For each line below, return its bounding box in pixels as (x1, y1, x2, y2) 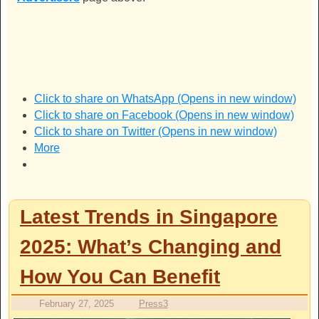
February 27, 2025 (38, 298, 114, 310)
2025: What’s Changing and (20, 236, 281, 258)
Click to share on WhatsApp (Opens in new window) (33, 93, 296, 105)
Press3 (138, 298, 168, 310)
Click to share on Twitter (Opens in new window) (33, 125, 277, 138)
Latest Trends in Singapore (20, 206, 278, 229)
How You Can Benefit (20, 266, 220, 288)
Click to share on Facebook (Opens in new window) (33, 109, 294, 122)
